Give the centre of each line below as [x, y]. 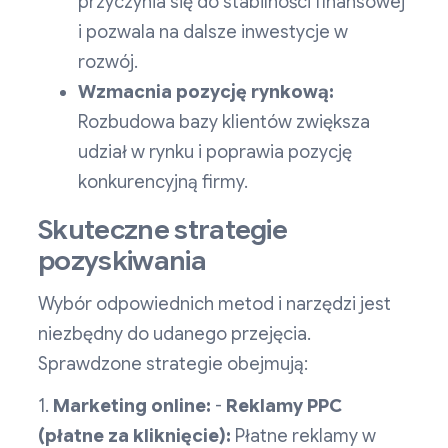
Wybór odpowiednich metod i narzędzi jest [214, 304]
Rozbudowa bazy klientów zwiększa [224, 122]
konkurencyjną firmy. [163, 182]
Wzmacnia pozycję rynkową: [206, 92]
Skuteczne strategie [163, 230]
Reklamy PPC [284, 406]
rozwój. [108, 62]
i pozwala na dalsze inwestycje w [213, 32]
